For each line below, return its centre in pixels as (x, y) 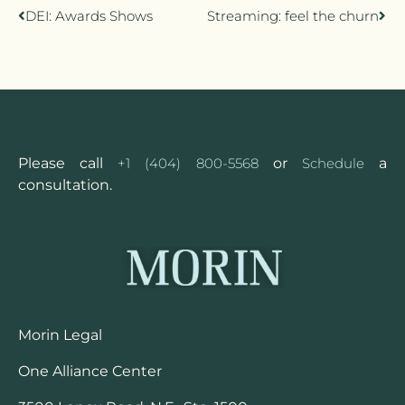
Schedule (333, 164)
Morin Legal (60, 334)
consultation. (65, 185)
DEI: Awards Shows (89, 16)
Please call (68, 164)
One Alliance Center (90, 371)
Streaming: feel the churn (293, 16)
